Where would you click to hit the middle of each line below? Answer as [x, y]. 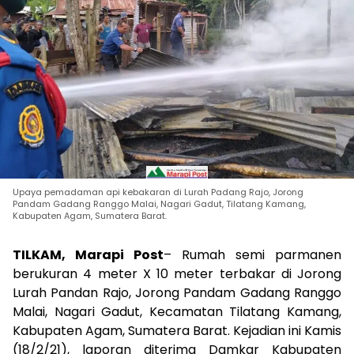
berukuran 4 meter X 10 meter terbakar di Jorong [177, 274]
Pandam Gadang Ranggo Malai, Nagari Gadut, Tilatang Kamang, [159, 204]
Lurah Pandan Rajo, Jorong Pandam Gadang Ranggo [177, 293]
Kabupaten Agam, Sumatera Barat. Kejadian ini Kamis [177, 331]
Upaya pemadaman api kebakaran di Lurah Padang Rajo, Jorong [158, 192]
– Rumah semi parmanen [252, 255]
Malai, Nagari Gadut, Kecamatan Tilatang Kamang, [177, 312]
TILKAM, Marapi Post [88, 255]
